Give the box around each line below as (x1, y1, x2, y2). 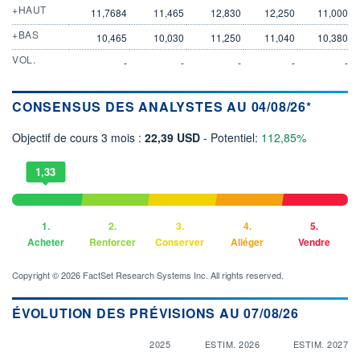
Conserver (155, 234, 205, 249)
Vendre (298, 234, 331, 249)
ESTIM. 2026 (204, 337, 260, 350)
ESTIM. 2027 (292, 337, 348, 350)
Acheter (27, 234, 64, 249)
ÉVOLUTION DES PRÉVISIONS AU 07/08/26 (12, 303, 299, 322)
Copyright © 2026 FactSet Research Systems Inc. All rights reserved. (12, 268, 284, 281)
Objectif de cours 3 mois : (12, 129, 145, 145)
